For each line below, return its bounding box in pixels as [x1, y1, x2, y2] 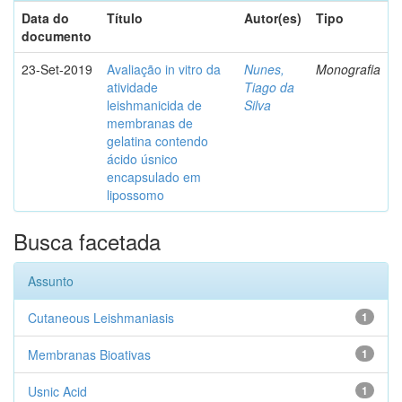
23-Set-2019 [22, 60, 92, 78]
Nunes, [244, 60, 284, 78]
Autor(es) [244, 9, 301, 27]
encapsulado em [107, 168, 201, 186]
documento [22, 27, 92, 45]
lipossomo [107, 186, 164, 204]
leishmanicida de [107, 96, 202, 114]
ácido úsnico [107, 150, 178, 168]
